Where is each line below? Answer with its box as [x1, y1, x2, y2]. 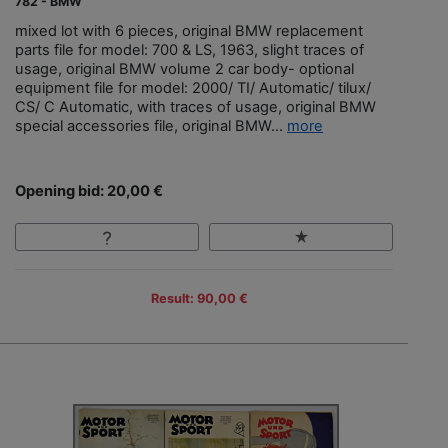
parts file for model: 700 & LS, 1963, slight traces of [15, 41, 364, 60]
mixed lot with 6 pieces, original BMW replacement [15, 22, 363, 41]
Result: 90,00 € [150, 291, 248, 307]
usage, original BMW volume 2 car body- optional [15, 60, 354, 79]
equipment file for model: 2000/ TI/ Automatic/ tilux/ [15, 79, 371, 98]
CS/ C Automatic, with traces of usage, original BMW [15, 98, 376, 117]
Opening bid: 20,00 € [15, 182, 163, 201]
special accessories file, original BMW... [15, 117, 287, 136]
